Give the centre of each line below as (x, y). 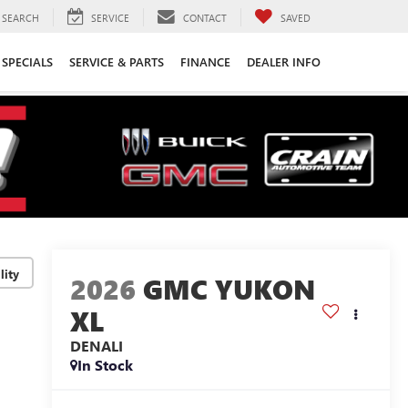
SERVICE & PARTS (117, 61)
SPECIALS (27, 61)
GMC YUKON (229, 289)
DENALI (96, 346)
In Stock (105, 365)
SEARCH (20, 17)
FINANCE (205, 61)
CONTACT (205, 17)
